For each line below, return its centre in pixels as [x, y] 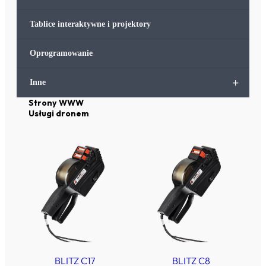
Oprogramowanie [61, 53]
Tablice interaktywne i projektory [90, 24]
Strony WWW [56, 103]
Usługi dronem [59, 114]
